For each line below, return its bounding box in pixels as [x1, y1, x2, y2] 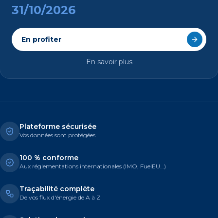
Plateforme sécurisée [19, 122, 96, 131]
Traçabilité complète [19, 184, 94, 194]
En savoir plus [86, 57, 132, 67]
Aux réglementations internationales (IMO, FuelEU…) [19, 163, 166, 170]
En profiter [21, 35, 61, 44]
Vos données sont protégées [19, 131, 95, 139]
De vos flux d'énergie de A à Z [19, 194, 100, 201]
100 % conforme [19, 153, 78, 163]
